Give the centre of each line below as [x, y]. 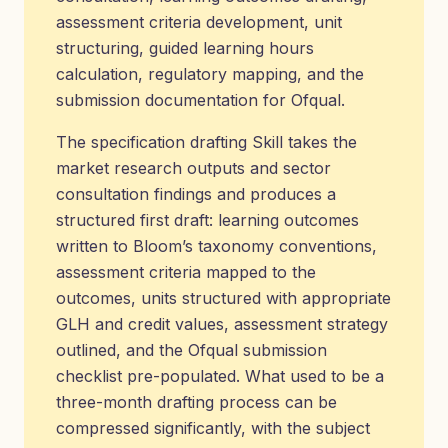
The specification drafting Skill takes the [206, 142]
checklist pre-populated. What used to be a [220, 376]
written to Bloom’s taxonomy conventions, [216, 246]
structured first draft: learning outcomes [207, 220]
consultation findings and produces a [196, 194]
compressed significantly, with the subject [213, 428]
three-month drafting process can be [196, 402]
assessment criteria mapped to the [186, 272]
